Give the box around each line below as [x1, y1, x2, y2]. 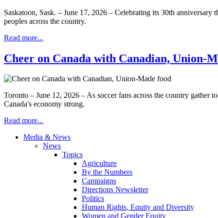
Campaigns [82, 177, 116, 185]
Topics [62, 150, 83, 159]
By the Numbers [82, 168, 132, 177]
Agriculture [82, 159, 117, 168]
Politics [82, 194, 104, 203]
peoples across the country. [4, 17, 86, 25]
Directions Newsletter [82, 185, 148, 194]
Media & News [23, 133, 71, 142]
